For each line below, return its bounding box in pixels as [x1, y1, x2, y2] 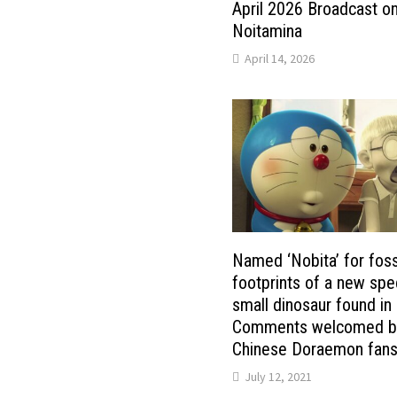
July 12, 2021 [245, 369, 313, 385]
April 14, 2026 [245, 50, 315, 66]
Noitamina [232, 19, 303, 42]
